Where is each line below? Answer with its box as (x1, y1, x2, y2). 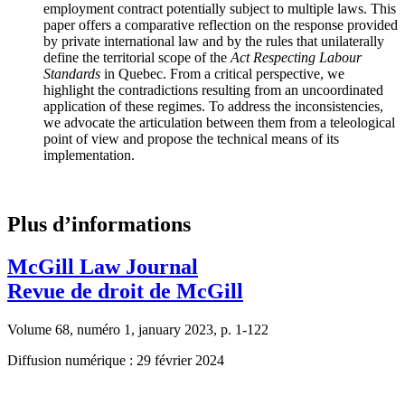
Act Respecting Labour (231, 49, 362, 65)
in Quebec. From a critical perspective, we (100, 65, 344, 81)
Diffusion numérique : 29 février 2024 (7, 352, 224, 368)
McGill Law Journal (7, 254, 198, 278)
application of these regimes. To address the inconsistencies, (43, 98, 383, 114)
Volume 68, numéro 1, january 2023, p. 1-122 (7, 321, 268, 337)
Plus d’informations (7, 212, 191, 236)
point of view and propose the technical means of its (43, 130, 339, 146)
